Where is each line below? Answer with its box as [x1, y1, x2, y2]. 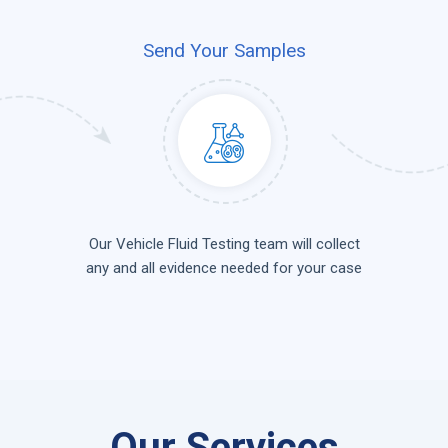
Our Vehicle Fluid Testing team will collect [88, 235, 360, 254]
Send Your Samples [142, 39, 306, 62]
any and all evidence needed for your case [86, 259, 362, 278]
